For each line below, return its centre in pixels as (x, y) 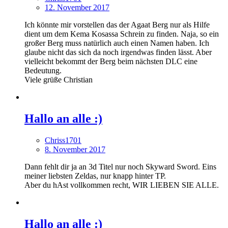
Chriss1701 (63, 140)
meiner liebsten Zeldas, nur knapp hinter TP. (95, 176)
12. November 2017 (77, 8)
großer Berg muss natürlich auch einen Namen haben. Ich (117, 43)
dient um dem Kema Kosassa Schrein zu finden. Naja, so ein (122, 34)
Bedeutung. (43, 71)
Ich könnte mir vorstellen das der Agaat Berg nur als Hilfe (117, 25)
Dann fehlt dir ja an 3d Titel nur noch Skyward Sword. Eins (120, 167)
